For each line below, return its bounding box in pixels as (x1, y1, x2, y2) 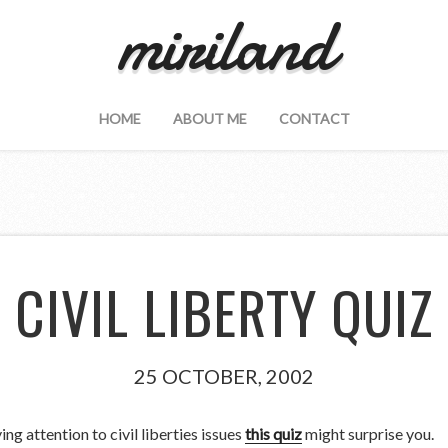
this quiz (245, 423, 303, 443)
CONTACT (278, 110, 350, 127)
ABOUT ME (172, 110, 247, 127)
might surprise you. (302, 423, 435, 443)
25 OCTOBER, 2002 (134, 363, 314, 388)
